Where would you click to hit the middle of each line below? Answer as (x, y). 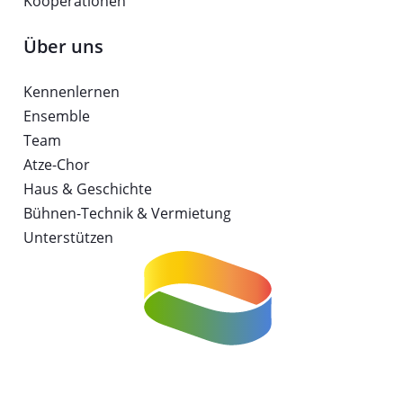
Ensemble (56, 116)
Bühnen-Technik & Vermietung (127, 214)
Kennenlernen (71, 92)
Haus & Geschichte (87, 189)
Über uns (63, 47)
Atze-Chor (56, 165)
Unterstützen (68, 238)
